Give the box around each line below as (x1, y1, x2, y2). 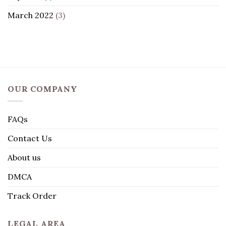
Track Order (8, 191, 56, 201)
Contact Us (8, 133, 52, 144)
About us (8, 152, 41, 163)
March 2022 (8, 10, 53, 20)
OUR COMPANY (8, 83, 78, 94)
